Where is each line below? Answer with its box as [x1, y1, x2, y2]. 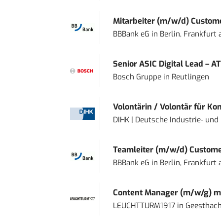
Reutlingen [171, 72, 209, 82]
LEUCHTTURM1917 [112, 201, 175, 211]
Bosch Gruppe [112, 72, 161, 82]
